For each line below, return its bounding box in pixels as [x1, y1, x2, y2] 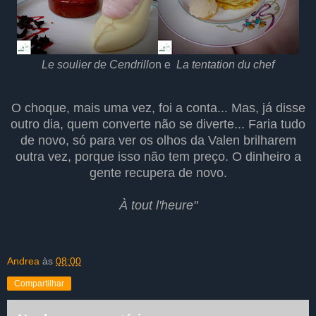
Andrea [7, 255, 39, 267]
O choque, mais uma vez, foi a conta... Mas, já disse [11, 101, 305, 116]
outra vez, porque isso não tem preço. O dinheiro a [15, 150, 301, 164]
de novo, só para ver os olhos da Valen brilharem [20, 133, 296, 148]
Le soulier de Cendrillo [42, 59, 155, 71]
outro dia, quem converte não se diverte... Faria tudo [11, 117, 305, 132]
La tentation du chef [176, 59, 274, 71]
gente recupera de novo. [89, 166, 227, 181]
